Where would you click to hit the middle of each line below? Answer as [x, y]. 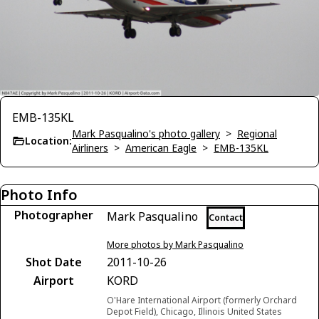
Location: [48, 141]
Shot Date [53, 262]
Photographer [53, 215]
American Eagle [161, 148]
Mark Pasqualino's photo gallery [146, 134]
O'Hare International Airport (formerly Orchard [202, 300]
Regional [257, 134]
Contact [226, 218]
